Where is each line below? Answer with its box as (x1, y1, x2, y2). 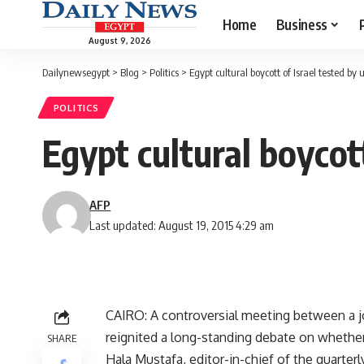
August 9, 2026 (88, 35, 151, 45)
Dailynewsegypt (42, 66, 110, 79)
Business (275, 15, 327, 33)
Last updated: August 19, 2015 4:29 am (89, 218, 275, 233)
